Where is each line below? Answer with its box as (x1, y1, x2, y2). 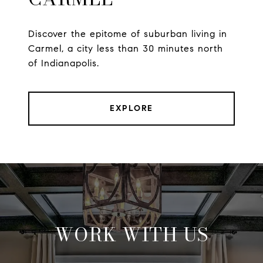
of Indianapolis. (28, 58, 99, 69)
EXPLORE (110, 103, 153, 114)
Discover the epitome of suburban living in (28, 28, 227, 40)
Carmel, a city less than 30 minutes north (28, 43, 223, 55)
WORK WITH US (55, 220, 208, 249)
